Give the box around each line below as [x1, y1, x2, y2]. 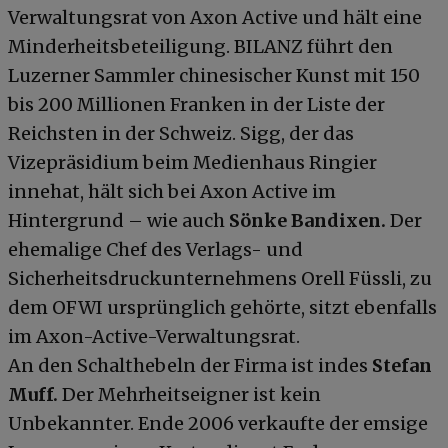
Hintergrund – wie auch [8, 208, 229, 232]
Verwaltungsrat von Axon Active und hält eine [8, 5, 422, 29]
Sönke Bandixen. [229, 208, 390, 232]
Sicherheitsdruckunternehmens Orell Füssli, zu [8, 266, 432, 290]
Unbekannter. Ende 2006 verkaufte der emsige [8, 411, 428, 435]
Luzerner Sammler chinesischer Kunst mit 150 [8, 63, 420, 87]
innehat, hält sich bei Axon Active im [8, 179, 336, 203]
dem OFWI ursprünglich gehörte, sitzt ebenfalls [8, 295, 437, 319]
